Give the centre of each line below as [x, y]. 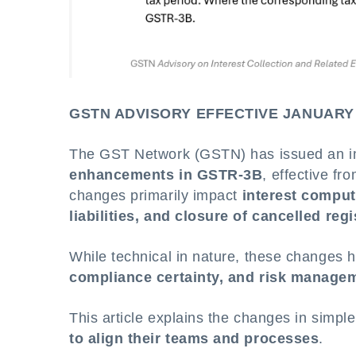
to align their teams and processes [194, 339]
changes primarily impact [156, 195]
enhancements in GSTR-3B [166, 175]
